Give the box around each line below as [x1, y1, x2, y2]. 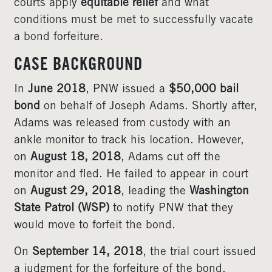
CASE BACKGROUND [14, 57, 143, 75]
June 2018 [28, 84, 86, 95]
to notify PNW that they [109, 203, 233, 214]
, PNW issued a [86, 84, 169, 95]
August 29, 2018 [30, 186, 121, 197]
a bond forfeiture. [14, 32, 103, 43]
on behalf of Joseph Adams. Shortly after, [40, 101, 257, 112]
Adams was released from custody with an [14, 118, 231, 129]
